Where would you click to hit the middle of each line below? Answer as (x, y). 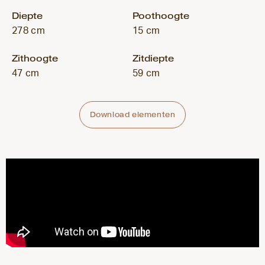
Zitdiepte (153, 58)
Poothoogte (161, 16)
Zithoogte (35, 58)
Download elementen (132, 115)
